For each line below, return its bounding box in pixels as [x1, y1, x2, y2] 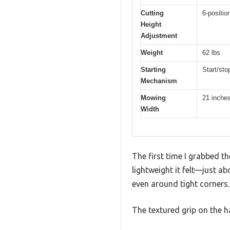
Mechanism [141, 77, 177, 85]
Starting [141, 66, 166, 74]
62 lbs [202, 49, 220, 57]
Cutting [141, 9, 164, 17]
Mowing [141, 94, 166, 102]
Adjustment [141, 32, 177, 40]
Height [141, 21, 161, 29]
